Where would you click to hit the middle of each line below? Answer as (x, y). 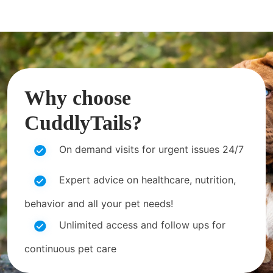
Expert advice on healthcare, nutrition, (146, 179)
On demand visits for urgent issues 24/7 (150, 149)
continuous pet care (70, 248)
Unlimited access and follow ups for (141, 225)
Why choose (78, 97)
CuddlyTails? (83, 122)
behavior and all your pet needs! (99, 203)
